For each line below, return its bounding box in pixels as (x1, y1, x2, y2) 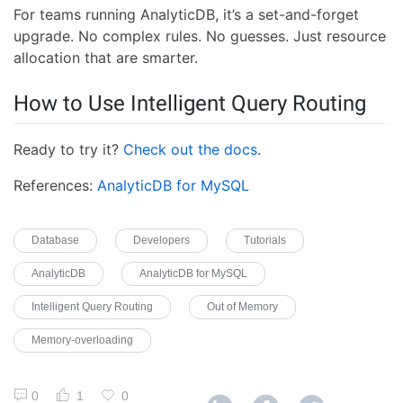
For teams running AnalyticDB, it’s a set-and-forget (13, 4, 359, 23)
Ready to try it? (13, 139, 123, 158)
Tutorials (244, 233, 286, 246)
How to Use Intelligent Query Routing (13, 90, 366, 116)
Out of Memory (207, 300, 278, 313)
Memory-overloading (31, 333, 133, 346)
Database (31, 233, 79, 246)
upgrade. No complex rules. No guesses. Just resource (13, 26, 386, 45)
